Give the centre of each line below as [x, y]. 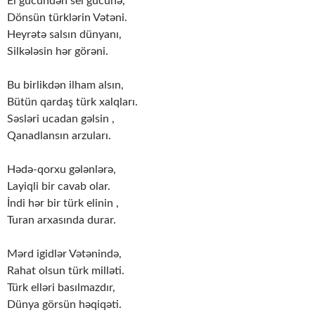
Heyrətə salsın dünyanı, [64, 35]
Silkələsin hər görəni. [58, 52]
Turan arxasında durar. [62, 220]
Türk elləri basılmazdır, [61, 288]
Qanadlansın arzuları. [59, 136]
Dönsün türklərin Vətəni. [67, 18]
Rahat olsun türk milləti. [66, 271]
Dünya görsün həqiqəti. [64, 305]
